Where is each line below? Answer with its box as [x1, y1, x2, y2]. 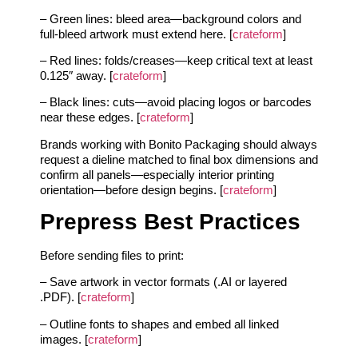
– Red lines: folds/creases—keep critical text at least [40, 53, 312, 67]
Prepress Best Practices [40, 209, 300, 235]
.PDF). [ [40, 290, 81, 304]
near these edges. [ [40, 110, 140, 125]
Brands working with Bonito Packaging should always [40, 137, 317, 151]
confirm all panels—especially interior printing [40, 167, 274, 181]
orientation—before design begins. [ [40, 182, 223, 197]
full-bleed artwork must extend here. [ [40, 26, 233, 41]
